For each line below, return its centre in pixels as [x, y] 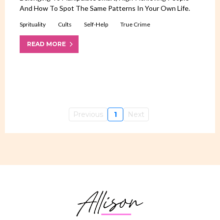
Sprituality [33, 24]
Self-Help [96, 24]
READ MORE [46, 44]
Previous [88, 115]
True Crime [135, 24]
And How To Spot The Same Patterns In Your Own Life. [105, 8]
